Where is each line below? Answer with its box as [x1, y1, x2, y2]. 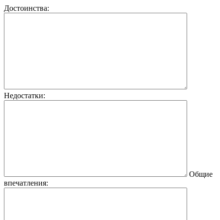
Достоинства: [4, 4, 49, 13]
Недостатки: [4, 91, 45, 100]
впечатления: [4, 179, 48, 188]
